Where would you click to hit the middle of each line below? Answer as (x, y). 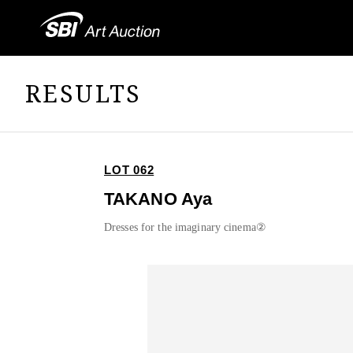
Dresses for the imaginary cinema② (185, 228)
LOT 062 (129, 170)
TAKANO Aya (158, 199)
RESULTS (84, 93)
